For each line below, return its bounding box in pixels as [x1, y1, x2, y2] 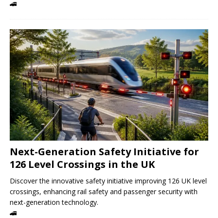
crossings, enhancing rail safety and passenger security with [10, 186, 198, 196]
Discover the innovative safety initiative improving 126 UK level [10, 176, 207, 185]
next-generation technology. [10, 197, 98, 207]
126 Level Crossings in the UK [10, 157, 155, 171]
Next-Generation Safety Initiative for [10, 145, 199, 158]
